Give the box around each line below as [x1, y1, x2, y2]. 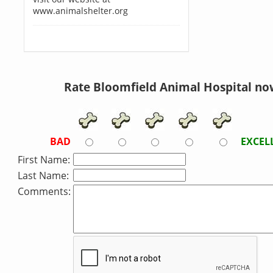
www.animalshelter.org [32, 5, 128, 16]
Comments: [18, 185, 71, 198]
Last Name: [18, 169, 69, 182]
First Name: [18, 153, 70, 166]
